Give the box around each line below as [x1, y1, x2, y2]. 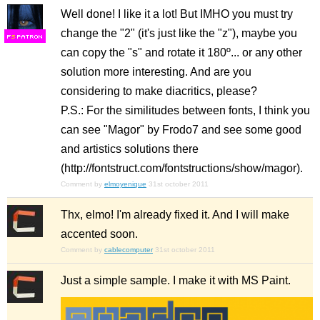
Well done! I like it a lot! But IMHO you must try [61, 8, 293, 20]
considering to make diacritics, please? [61, 85, 257, 97]
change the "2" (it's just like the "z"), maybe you [61, 27, 297, 39]
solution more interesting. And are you [61, 66, 251, 78]
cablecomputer [104, 246, 153, 254]
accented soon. [61, 228, 138, 240]
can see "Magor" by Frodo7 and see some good [61, 124, 301, 136]
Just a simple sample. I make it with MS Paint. [61, 274, 291, 286]
